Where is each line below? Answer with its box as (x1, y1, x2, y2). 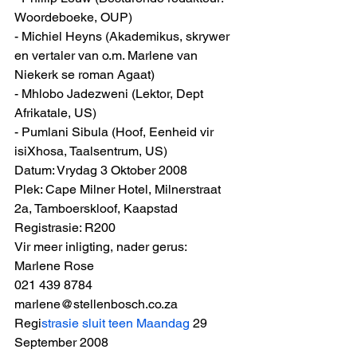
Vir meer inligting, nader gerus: (14, 239, 187, 254)
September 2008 (14, 335, 108, 350)
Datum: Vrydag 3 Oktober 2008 (14, 163, 187, 178)
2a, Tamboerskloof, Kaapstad (14, 201, 178, 216)
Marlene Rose (14, 258, 94, 273)
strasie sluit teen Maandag (41, 316, 190, 331)
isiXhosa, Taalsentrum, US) (14, 143, 171, 159)
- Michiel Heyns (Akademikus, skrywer (14, 29, 233, 44)
